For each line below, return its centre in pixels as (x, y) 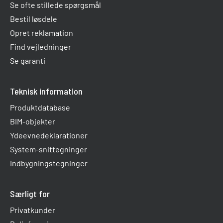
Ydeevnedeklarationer (49, 135)
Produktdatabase (40, 108)
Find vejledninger (41, 47)
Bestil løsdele (34, 19)
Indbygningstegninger (49, 163)
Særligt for (30, 194)
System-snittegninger (49, 149)
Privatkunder (33, 210)
